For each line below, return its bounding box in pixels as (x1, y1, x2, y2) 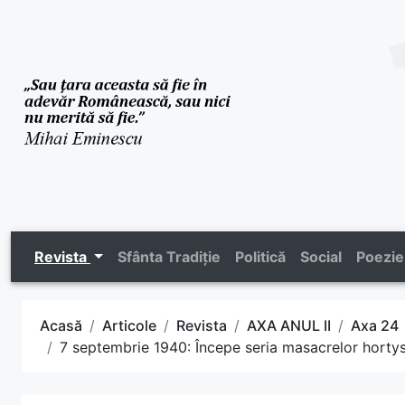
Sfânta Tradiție (117, 247, 221, 266)
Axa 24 (351, 316, 399, 334)
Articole (102, 316, 156, 334)
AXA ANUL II (247, 316, 331, 334)
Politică (234, 247, 286, 266)
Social (299, 247, 342, 266)
